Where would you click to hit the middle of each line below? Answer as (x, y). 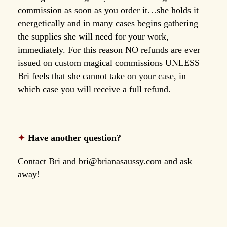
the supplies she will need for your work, (93, 36)
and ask (177, 161)
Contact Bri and (48, 161)
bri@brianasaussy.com (120, 161)
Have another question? (74, 138)
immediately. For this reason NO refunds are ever (109, 49)
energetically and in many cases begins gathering (108, 23)
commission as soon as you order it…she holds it (108, 10)
